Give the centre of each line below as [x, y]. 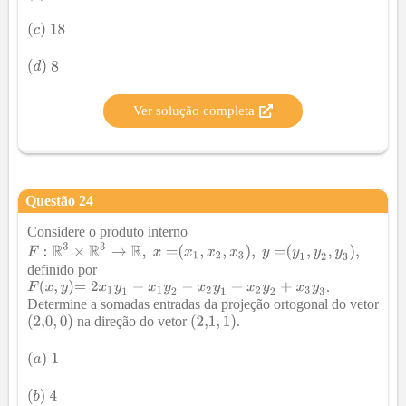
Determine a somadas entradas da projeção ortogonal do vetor [203, 304]
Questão [52, 201]
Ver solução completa [194, 111]
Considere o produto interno [107, 232]
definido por [62, 269]
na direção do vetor [132, 322]
